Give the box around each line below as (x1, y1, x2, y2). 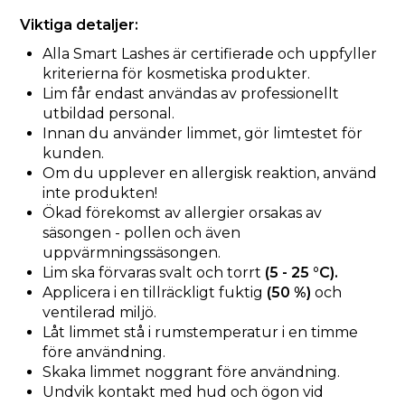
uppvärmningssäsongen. (42, 244, 221, 262)
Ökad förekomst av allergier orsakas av (42, 204, 322, 222)
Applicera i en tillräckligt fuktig (42, 284, 267, 302)
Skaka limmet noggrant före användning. (42, 363, 340, 381)
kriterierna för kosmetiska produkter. (42, 65, 310, 83)
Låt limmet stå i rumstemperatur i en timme (42, 324, 358, 342)
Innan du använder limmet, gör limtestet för (42, 125, 363, 143)
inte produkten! (42, 184, 157, 202)
